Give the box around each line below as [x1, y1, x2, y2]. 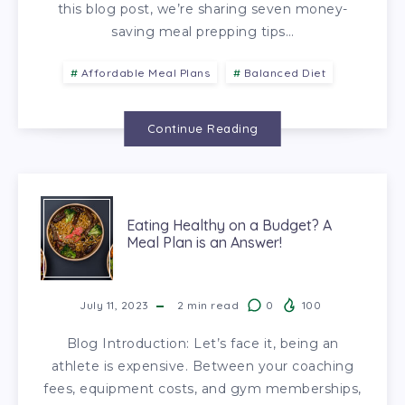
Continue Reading [146, 120, 259, 136]
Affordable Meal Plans [80, 65, 210, 80]
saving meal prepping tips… [111, 23, 294, 40]
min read [184, 297, 239, 312]
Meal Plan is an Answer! [127, 233, 282, 252]
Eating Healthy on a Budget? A [127, 216, 332, 235]
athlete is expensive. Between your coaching [51, 357, 354, 374]
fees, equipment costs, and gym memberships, [43, 380, 362, 397]
